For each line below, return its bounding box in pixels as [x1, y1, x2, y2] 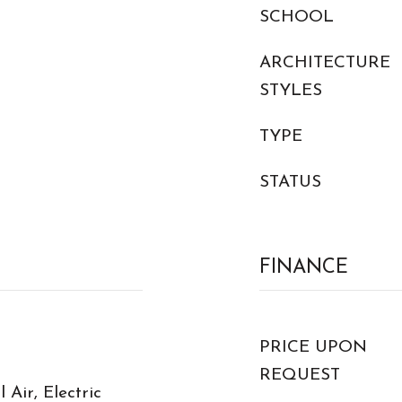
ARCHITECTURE [259, 55, 390, 72]
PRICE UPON [259, 339, 367, 356]
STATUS [259, 174, 321, 191]
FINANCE [259, 258, 348, 278]
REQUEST [259, 367, 340, 384]
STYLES [259, 83, 322, 100]
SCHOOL [259, 9, 334, 26]
